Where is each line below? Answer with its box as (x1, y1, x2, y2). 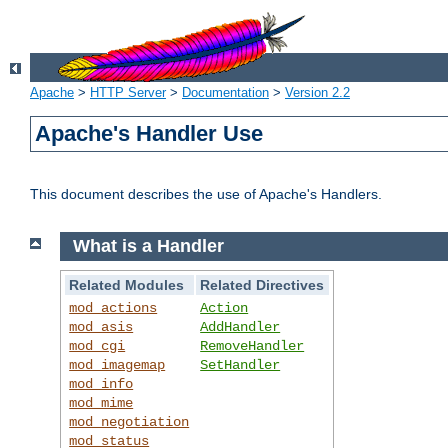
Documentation (182, 85, 269, 101)
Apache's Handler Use (35, 121, 264, 147)
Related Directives (200, 276, 325, 293)
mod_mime (69, 394, 134, 411)
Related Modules (69, 276, 185, 293)
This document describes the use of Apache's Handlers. (30, 186, 382, 203)
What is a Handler (72, 236, 224, 257)
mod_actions (69, 299, 158, 316)
